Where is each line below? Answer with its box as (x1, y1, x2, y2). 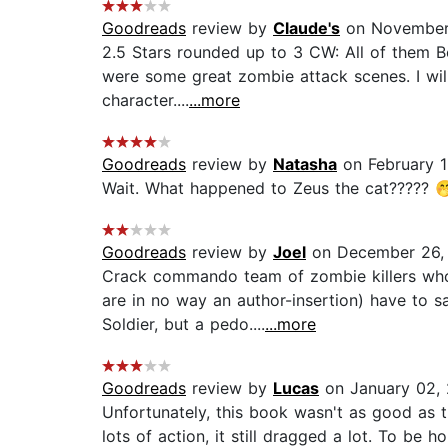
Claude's (273, 18, 340, 39)
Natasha (273, 154, 337, 175)
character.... (102, 90, 189, 111)
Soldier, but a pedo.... (102, 314, 265, 335)
